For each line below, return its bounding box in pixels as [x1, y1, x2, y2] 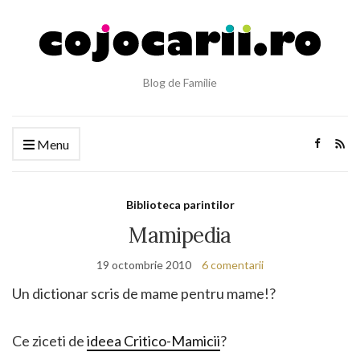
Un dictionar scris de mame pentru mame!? [12, 284, 276, 302]
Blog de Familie [143, 76, 217, 89]
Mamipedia [129, 222, 231, 248]
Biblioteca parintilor [125, 198, 235, 211]
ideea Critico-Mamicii [87, 332, 220, 350]
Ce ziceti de [12, 332, 87, 350]
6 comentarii [202, 258, 264, 272]
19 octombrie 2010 [96, 258, 191, 272]
